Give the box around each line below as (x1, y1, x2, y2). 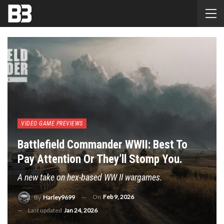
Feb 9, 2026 (103, 193, 134, 201)
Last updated (28, 206, 63, 214)
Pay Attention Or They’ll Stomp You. (17, 152, 182, 166)
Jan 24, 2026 (64, 206, 97, 214)
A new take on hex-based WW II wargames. (17, 172, 162, 183)
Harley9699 (43, 193, 75, 201)
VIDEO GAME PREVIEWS (21, 120, 83, 127)
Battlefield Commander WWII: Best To (17, 138, 187, 152)
